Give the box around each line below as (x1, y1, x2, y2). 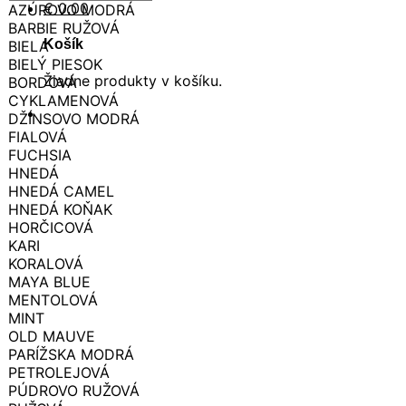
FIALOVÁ (8, 127, 67, 146)
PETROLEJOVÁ (8, 362, 110, 382)
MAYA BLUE (8, 272, 91, 291)
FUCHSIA (8, 145, 72, 164)
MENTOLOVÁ (8, 290, 98, 309)
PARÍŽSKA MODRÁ (8, 344, 134, 363)
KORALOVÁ (8, 254, 83, 273)
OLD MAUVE (8, 326, 95, 345)
